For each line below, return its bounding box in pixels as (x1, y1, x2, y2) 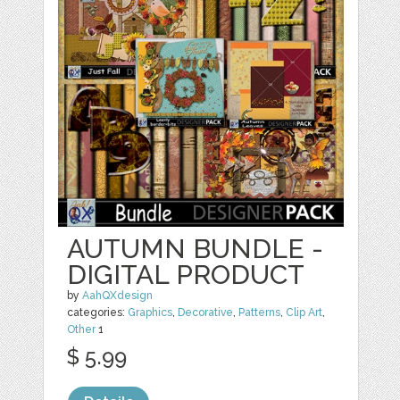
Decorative (178, 306, 234, 320)
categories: (67, 306, 129, 320)
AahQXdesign (82, 289, 154, 303)
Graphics (128, 306, 173, 320)
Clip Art (286, 306, 323, 320)
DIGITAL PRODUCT (67, 259, 305, 291)
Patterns (238, 306, 281, 320)
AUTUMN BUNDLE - (67, 233, 324, 265)
